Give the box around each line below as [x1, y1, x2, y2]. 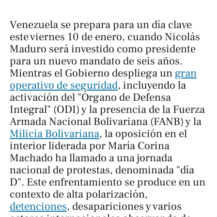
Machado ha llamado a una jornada [10, 151, 172, 165]
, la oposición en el [99, 126, 187, 140]
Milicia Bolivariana [10, 126, 99, 140]
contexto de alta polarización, [10, 187, 148, 201]
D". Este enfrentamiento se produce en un [10, 175, 205, 189]
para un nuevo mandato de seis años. [10, 54, 183, 68]
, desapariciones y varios [67, 199, 182, 213]
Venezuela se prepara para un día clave [10, 17, 192, 31]
